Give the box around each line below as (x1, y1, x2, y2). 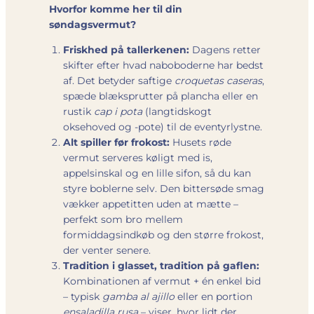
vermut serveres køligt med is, (63, 151, 212, 164)
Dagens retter (189, 43, 261, 56)
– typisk (63, 289, 102, 303)
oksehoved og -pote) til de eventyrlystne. (63, 120, 262, 133)
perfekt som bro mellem (63, 212, 183, 226)
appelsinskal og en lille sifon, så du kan (63, 166, 251, 179)
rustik (63, 104, 94, 118)
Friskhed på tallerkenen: (63, 43, 189, 56)
